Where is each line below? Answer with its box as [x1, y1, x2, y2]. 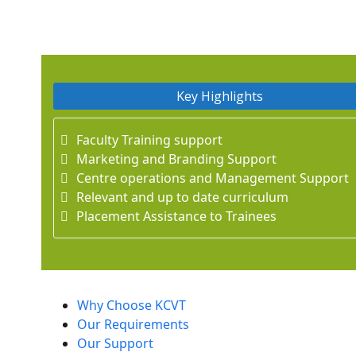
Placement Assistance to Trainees [76, 207, 277, 225]
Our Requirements [77, 315, 190, 333]
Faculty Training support [76, 131, 223, 149]
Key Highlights [176, 87, 263, 105]
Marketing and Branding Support [76, 150, 277, 168]
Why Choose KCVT [77, 296, 187, 314]
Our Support [77, 335, 154, 352]
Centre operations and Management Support [76, 169, 350, 187]
